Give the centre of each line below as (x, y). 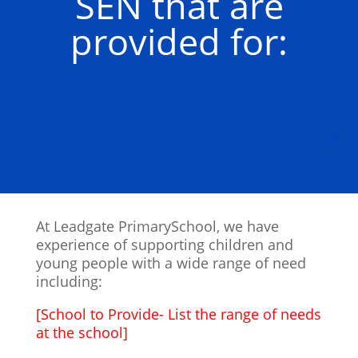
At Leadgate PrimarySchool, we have (157, 226)
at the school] (82, 332)
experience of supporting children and (164, 245)
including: (69, 281)
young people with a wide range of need (171, 263)
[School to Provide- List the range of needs (178, 314)
